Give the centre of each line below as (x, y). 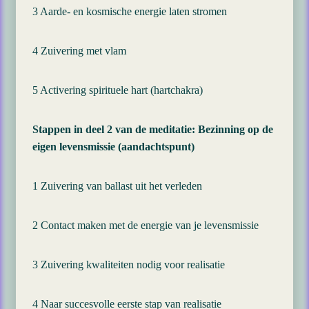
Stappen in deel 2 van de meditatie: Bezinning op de (153, 129)
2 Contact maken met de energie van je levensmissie (146, 225)
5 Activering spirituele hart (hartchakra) (118, 90)
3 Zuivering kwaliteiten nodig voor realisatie (129, 265)
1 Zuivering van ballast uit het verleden (117, 186)
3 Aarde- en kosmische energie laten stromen (130, 11)
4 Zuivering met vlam (79, 51)
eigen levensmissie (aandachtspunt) (113, 147)
